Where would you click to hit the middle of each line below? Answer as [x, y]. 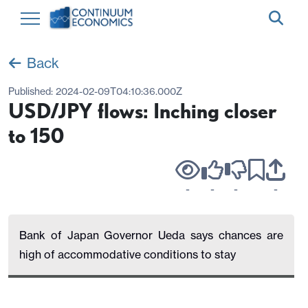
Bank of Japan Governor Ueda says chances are [151, 235]
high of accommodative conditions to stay [128, 254]
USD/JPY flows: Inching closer [143, 111]
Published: [32, 91]
